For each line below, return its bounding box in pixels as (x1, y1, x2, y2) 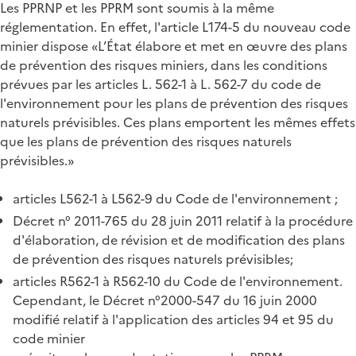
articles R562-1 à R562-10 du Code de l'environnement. (13, 271, 342, 291)
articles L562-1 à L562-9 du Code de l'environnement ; (13, 188, 338, 208)
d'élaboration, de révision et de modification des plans (13, 230, 345, 250)
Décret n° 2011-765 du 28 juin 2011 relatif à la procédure (13, 211, 353, 230)
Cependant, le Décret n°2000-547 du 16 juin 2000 (13, 290, 317, 310)
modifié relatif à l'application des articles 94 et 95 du (13, 309, 334, 329)
